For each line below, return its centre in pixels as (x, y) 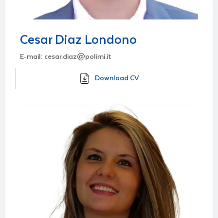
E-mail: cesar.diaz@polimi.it (66, 57)
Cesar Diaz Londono (78, 40)
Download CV (117, 78)
